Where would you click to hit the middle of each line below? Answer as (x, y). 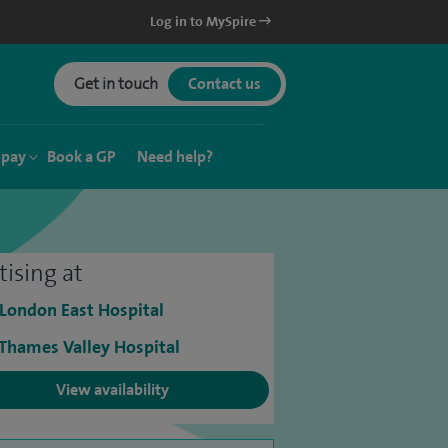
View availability (112, 389)
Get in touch (116, 83)
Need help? (175, 156)
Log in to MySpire (204, 21)
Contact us (224, 83)
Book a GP (81, 156)
